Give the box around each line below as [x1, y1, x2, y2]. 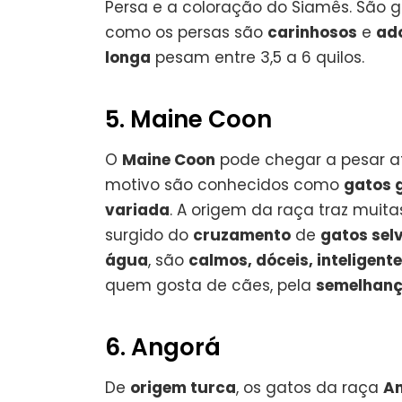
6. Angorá [105, 330, 221, 363]
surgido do [105, 223, 193, 246]
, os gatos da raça [236, 376, 383, 398]
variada [105, 198, 170, 221]
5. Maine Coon [105, 102, 272, 135]
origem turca [130, 376, 236, 398]
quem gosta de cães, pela [105, 274, 316, 296]
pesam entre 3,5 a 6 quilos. [151, 46, 364, 68]
